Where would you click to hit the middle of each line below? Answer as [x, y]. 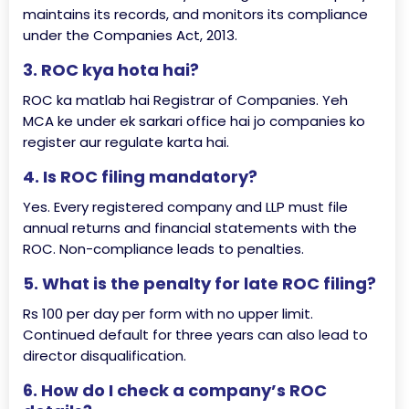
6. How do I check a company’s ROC [175, 390]
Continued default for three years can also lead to [195, 335]
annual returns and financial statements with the [190, 228]
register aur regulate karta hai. [126, 142]
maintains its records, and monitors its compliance [195, 14]
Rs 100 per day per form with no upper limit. [168, 314]
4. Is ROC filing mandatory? [140, 177]
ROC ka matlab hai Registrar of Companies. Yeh [185, 100]
